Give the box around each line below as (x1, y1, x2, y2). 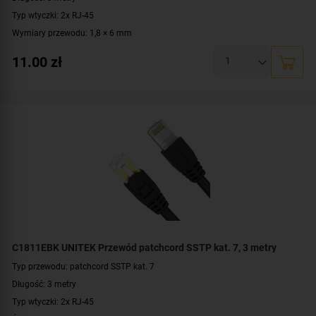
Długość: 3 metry (12, 278, 76, 289)
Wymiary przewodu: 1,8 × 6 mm (12, 27, 132, 38)
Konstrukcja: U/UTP (12, 44, 87, 56)
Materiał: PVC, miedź (12, 80, 91, 91)
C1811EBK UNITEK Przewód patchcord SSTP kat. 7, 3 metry (12, 241, 276, 253)
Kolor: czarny (12, 97, 62, 109)
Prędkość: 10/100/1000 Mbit (12, 62, 122, 73)
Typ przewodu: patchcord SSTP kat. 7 (12, 260, 154, 272)
